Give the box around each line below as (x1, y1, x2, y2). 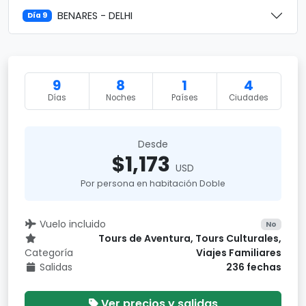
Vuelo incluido (39, 217, 106, 231)
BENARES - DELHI (57, 8, 133, 23)
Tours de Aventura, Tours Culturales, (98, 232, 281, 245)
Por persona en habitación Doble (81, 178, 225, 189)
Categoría (25, 246, 73, 260)
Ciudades (229, 92, 269, 103)
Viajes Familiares (196, 246, 281, 260)
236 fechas (226, 260, 281, 274)
